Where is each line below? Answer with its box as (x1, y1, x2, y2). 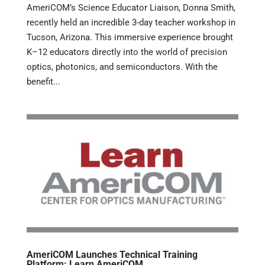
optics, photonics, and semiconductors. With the (26, 62, 218, 73)
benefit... (26, 76, 60, 88)
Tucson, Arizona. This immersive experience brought (26, 32, 233, 43)
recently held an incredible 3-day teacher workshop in (26, 17, 235, 28)
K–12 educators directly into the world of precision (26, 47, 227, 58)
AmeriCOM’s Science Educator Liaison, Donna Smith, (26, 2, 235, 14)
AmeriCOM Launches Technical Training (26, 249, 198, 261)
